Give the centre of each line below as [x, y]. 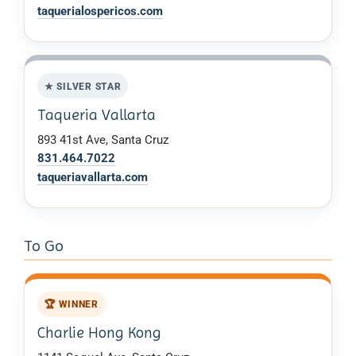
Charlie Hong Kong [99, 333]
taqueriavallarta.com [93, 177]
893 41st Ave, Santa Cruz [103, 139]
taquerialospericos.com [100, 12]
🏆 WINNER [71, 304]
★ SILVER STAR [83, 86]
